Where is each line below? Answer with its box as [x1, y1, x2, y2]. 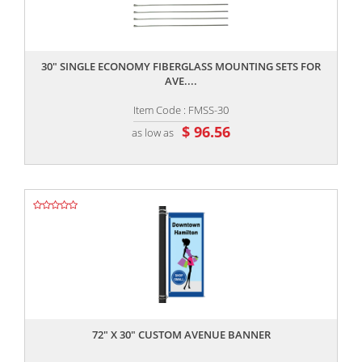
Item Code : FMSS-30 [133, 103, 229, 118]
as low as [132, 124, 174, 140]
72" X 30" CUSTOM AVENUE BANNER [91, 327, 271, 343]
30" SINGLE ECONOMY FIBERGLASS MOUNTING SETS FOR [41, 59, 321, 74]
